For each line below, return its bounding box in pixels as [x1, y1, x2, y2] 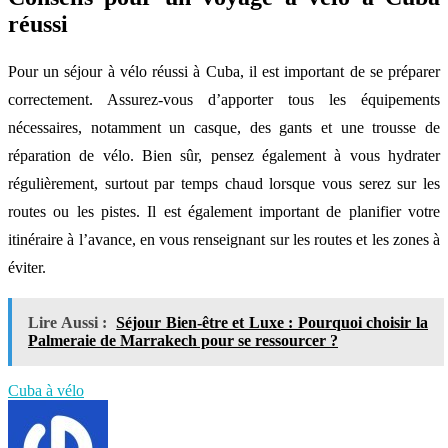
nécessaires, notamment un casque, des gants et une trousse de [8, 118, 440, 136]
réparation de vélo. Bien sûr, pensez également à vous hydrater [8, 146, 440, 164]
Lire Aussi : [28, 313, 108, 331]
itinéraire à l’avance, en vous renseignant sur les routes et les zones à [8, 230, 440, 248]
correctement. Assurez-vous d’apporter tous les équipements [8, 90, 440, 108]
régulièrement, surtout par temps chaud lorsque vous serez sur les [8, 174, 440, 192]
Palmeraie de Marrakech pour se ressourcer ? [28, 331, 338, 349]
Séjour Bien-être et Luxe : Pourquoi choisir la [116, 313, 429, 331]
